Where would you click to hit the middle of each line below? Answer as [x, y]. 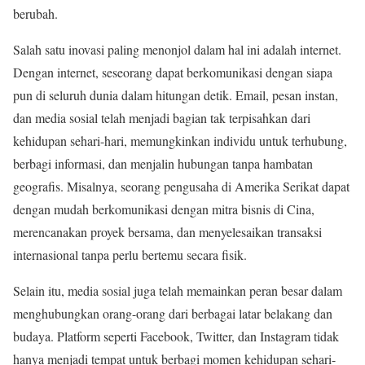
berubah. [35, 13]
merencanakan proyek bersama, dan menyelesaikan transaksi [167, 231]
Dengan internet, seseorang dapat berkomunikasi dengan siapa [173, 72]
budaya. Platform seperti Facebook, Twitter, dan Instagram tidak [176, 336]
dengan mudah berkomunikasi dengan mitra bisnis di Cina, [164, 209]
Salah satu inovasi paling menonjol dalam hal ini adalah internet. [177, 49]
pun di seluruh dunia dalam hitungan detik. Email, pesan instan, [176, 95]
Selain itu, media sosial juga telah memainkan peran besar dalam [178, 290]
